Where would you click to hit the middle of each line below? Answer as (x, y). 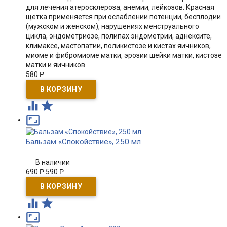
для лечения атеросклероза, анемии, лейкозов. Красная (120, 7)
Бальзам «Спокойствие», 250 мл (83, 142)
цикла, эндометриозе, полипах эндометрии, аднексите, (119, 36)
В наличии (53, 162)
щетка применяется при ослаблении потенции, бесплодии (123, 17)
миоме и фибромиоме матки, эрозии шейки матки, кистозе (124, 55)
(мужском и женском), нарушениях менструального (112, 26)
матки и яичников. (56, 65)
